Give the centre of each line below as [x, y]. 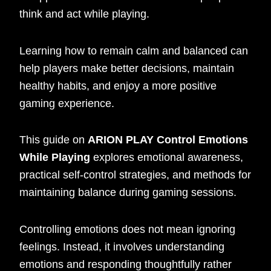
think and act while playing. [85, 14]
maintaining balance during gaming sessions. [128, 193]
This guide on [54, 140]
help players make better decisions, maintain [127, 68]
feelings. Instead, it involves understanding [122, 247]
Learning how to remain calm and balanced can [134, 51]
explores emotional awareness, [167, 158]
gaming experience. [67, 103]
